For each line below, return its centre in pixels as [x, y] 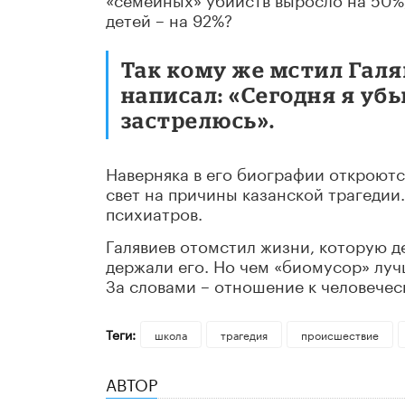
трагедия [244, 334]
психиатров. [154, 212]
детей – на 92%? [169, 19]
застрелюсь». [198, 120]
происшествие [339, 334]
